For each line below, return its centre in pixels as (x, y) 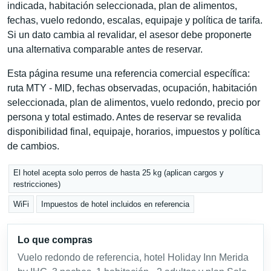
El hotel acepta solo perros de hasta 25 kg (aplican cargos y (119, 173)
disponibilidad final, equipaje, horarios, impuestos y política (134, 131)
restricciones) (37, 184)
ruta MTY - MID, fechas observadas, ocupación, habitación (132, 88)
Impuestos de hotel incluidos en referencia (116, 204)
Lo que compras (55, 240)
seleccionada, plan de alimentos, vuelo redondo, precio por (134, 102)
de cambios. (33, 146)
